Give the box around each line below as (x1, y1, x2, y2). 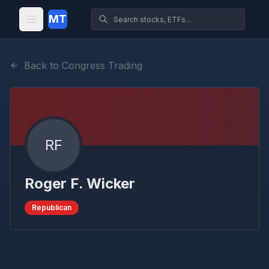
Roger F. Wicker (25, 175, 135, 192)
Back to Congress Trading (24, 59, 142, 71)
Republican (32, 203, 71, 212)
